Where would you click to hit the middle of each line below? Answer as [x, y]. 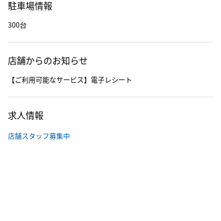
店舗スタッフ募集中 [39, 136]
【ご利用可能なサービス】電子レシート [70, 79]
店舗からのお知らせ [48, 60]
